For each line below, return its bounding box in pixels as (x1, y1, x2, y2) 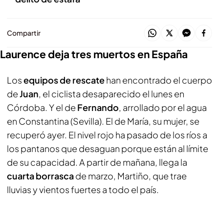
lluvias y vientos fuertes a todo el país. (7, 184, 159, 195)
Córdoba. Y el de (7, 102, 77, 113)
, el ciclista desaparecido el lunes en (39, 88, 184, 99)
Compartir (7, 28, 41, 37)
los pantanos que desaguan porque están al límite (7, 143, 208, 154)
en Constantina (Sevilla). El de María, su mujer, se (7, 115, 199, 127)
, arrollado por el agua (119, 102, 207, 113)
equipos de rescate (22, 74, 106, 86)
